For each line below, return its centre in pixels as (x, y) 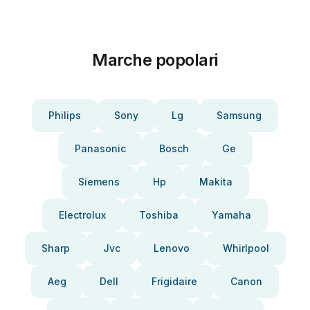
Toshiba (159, 215)
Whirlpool (246, 248)
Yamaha (231, 215)
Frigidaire (174, 281)
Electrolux (82, 215)
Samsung (239, 115)
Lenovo (171, 248)
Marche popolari (155, 60)
